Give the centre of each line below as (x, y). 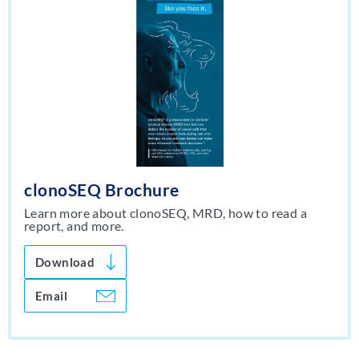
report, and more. (74, 226)
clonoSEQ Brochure (102, 190)
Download (65, 262)
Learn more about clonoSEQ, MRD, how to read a (165, 213)
